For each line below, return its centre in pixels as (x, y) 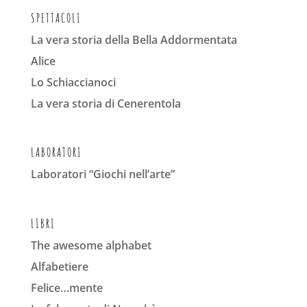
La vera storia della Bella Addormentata (134, 40)
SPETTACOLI (56, 18)
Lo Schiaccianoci (73, 83)
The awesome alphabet (91, 245)
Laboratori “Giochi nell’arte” (102, 174)
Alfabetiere (59, 266)
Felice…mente (66, 287)
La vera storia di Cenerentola (106, 104)
